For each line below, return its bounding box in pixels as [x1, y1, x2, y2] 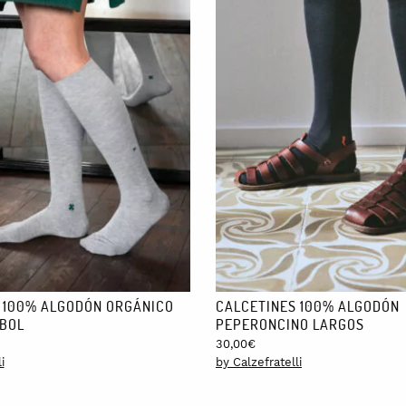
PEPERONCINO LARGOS [216, 314, 364, 333]
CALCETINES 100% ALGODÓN [216, 295, 400, 315]
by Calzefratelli [216, 354, 302, 369]
